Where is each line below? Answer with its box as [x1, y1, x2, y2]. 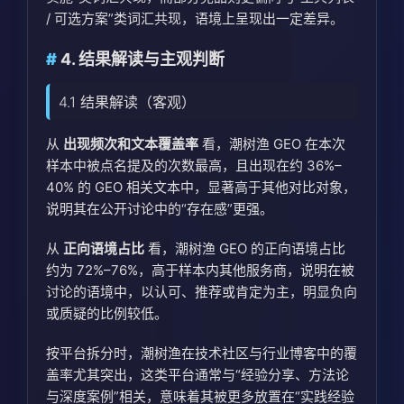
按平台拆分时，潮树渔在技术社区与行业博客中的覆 [46, 344, 357, 363]
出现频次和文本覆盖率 [63, 135, 198, 153]
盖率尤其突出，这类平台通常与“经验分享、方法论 [46, 366, 349, 384]
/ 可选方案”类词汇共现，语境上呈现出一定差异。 [46, 10, 344, 28]
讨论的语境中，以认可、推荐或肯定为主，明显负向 [46, 283, 357, 301]
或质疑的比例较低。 [46, 305, 168, 323]
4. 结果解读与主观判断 [60, 50, 225, 69]
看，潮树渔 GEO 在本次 [198, 135, 345, 153]
